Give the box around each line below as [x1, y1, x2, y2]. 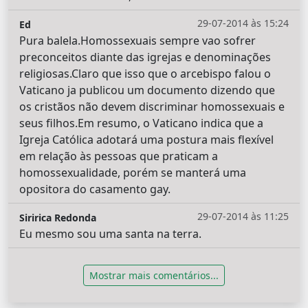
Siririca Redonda [19, 210, 96, 224]
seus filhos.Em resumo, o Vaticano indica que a [19, 115, 263, 131]
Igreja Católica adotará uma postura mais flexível [19, 131, 274, 147]
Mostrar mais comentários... [89, 268, 219, 282]
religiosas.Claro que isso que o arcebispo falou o [19, 65, 271, 81]
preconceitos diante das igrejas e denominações [19, 49, 271, 65]
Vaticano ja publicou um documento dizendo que [19, 82, 275, 98]
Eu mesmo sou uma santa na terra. [19, 225, 201, 241]
